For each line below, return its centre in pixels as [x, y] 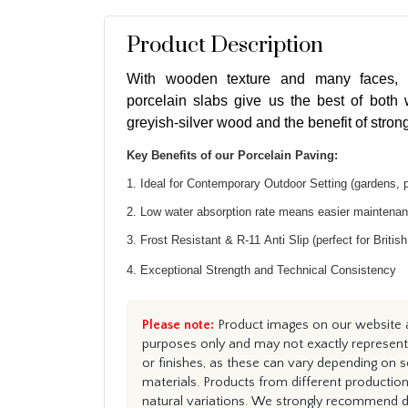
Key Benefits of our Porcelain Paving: [232, 155]
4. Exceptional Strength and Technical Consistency [261, 270]
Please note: [178, 325]
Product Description [225, 45]
